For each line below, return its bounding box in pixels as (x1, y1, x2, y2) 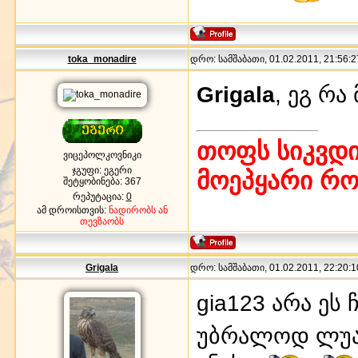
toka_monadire (67, 53, 137, 65)
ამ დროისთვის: (36, 204, 109, 216)
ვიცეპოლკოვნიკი (62, 149, 141, 161)
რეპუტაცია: (72, 190, 126, 202)
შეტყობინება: (62, 175, 125, 187)
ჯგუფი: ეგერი (72, 164, 132, 176)
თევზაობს (80, 215, 124, 227)
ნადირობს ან (108, 204, 168, 216)
